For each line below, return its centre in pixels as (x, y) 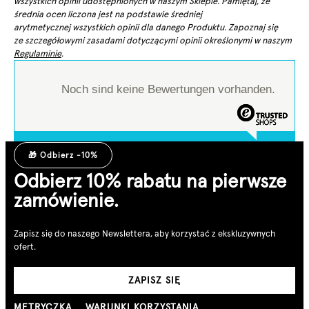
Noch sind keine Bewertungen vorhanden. (168, 90)
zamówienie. (67, 201)
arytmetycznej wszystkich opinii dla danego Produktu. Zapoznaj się (146, 28)
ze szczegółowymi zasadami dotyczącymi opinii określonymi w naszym (153, 41)
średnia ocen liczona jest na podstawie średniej (108, 14)
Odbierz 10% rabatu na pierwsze (150, 181)
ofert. (25, 246)
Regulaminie (38, 54)
